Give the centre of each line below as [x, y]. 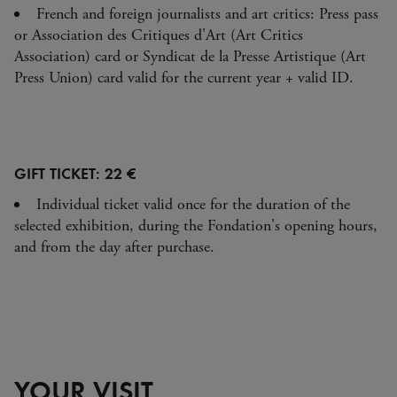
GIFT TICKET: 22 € [75, 173]
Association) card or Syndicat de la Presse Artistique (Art [190, 56]
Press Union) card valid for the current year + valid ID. [184, 78]
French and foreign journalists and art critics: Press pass [207, 14]
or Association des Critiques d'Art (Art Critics [159, 35]
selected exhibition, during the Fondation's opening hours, [196, 226]
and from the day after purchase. [114, 247]
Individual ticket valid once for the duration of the [193, 204]
